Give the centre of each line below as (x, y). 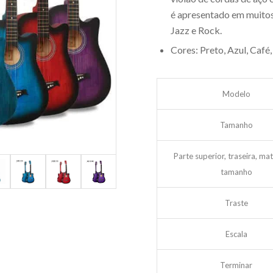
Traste (236, 203)
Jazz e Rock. (197, 30)
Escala (236, 234)
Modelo (236, 94)
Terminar (236, 265)
